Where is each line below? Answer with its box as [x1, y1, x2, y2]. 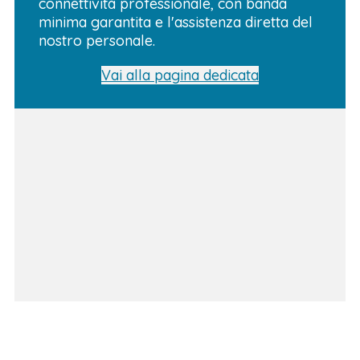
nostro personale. [39, 31, 155, 50]
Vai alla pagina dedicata [101, 65, 259, 84]
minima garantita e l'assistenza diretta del [39, 12, 313, 31]
